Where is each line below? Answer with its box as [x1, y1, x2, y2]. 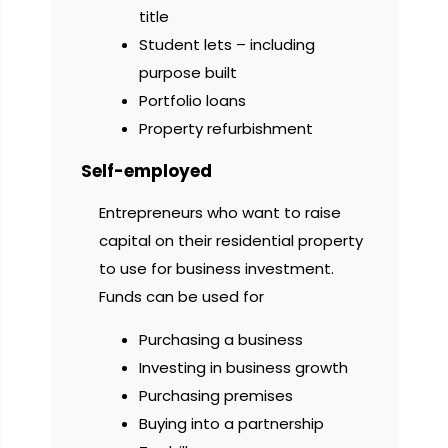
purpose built [139, 61, 237, 83]
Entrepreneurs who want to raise [99, 202, 341, 224]
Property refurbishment [139, 117, 313, 139]
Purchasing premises [139, 384, 293, 406]
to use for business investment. [99, 258, 334, 280]
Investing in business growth [139, 356, 348, 378]
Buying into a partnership [139, 412, 324, 434]
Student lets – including [139, 33, 315, 55]
